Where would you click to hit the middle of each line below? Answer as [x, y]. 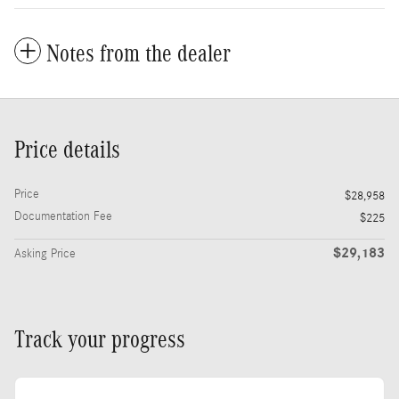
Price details [67, 149]
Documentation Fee [63, 216]
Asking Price [45, 253]
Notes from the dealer [138, 53]
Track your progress [100, 339]
